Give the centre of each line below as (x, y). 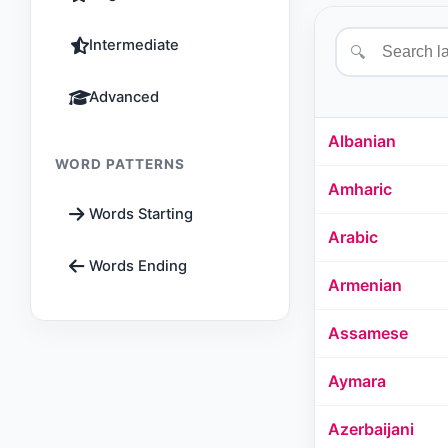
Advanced (124, 97)
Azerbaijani (371, 429)
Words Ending (138, 266)
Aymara (357, 381)
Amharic (360, 189)
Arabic (353, 237)
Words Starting (141, 214)
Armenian (365, 285)
